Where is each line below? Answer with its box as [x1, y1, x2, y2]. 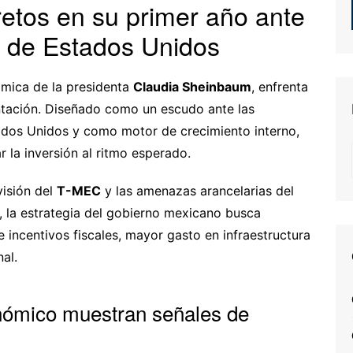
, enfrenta [251, 78, 308, 95]
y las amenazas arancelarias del [101, 182, 294, 199]
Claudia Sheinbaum [133, 78, 251, 95]
